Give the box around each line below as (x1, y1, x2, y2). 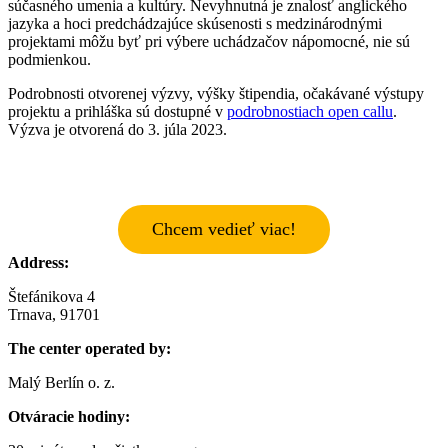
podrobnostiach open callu (227, 102, 393, 120)
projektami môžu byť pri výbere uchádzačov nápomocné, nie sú (8, 32, 410, 50)
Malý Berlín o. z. (8, 373, 115, 391)
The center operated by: (8, 339, 171, 357)
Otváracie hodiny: (8, 407, 130, 425)
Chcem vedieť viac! (152, 218, 296, 239)
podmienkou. (8, 50, 91, 68)
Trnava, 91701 (8, 305, 100, 323)
